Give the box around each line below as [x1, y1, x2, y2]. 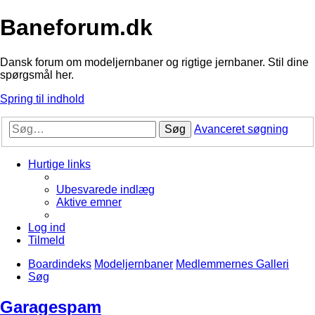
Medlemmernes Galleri [176, 258, 289, 271]
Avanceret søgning [194, 123, 288, 136]
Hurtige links [28, 158, 91, 171]
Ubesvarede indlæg [56, 184, 155, 196]
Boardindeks [28, 258, 91, 271]
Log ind [28, 221, 65, 234]
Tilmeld [28, 234, 65, 247]
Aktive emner [56, 196, 122, 209]
